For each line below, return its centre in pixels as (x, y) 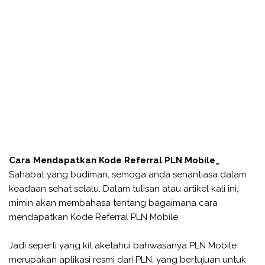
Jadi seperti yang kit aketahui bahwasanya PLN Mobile (123, 245)
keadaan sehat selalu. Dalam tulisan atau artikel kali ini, (124, 188)
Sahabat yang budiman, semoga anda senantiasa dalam (128, 174)
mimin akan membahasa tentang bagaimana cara (113, 203)
